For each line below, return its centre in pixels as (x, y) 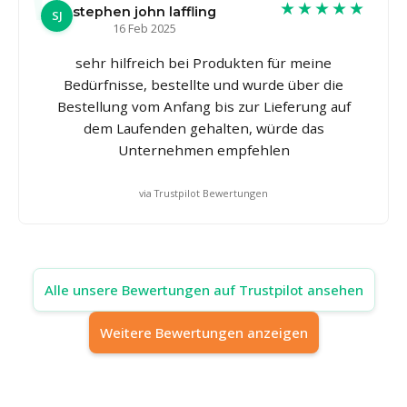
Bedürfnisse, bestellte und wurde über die (203, 84)
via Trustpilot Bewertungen (203, 193)
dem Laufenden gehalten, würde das (203, 128)
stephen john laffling (144, 11)
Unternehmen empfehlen (203, 149)
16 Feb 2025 (144, 28)
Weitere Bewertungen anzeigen (203, 332)
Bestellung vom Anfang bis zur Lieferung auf (203, 106)
